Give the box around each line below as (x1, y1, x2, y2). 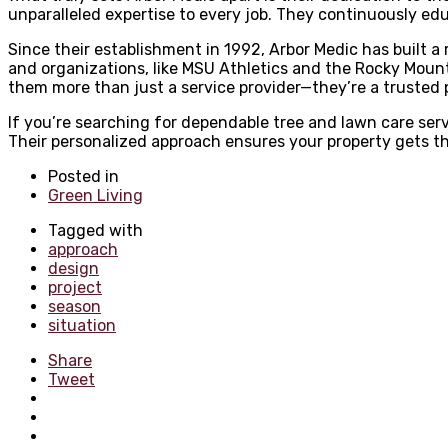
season (48, 296, 101, 316)
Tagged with (48, 220, 143, 240)
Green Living (48, 185, 143, 205)
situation (48, 315, 116, 335)
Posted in (48, 166, 119, 186)
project (48, 277, 102, 297)
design (48, 258, 99, 278)
